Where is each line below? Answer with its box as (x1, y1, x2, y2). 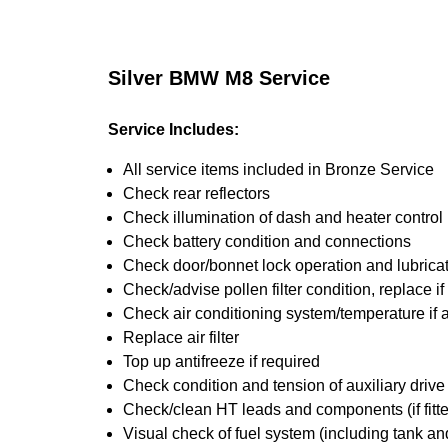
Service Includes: (108, 121, 239, 138)
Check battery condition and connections (123, 233, 411, 250)
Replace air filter (123, 329, 239, 346)
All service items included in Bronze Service (123, 161, 434, 178)
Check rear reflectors (123, 185, 270, 202)
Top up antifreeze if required (123, 353, 320, 370)
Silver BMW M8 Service (108, 67, 330, 89)
